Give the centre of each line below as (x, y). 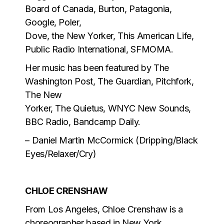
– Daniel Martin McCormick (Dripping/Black (111, 140)
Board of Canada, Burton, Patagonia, (98, 8)
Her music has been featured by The (97, 67)
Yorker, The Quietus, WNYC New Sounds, (108, 108)
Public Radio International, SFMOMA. (99, 49)
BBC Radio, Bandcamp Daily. (83, 121)
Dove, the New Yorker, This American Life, (109, 35)
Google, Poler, (53, 22)
